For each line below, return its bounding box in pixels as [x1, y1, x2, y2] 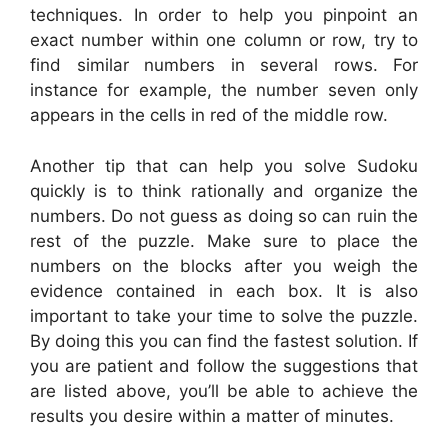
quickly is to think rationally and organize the [30, 180, 418, 201]
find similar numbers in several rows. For [30, 55, 418, 76]
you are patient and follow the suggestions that [30, 355, 418, 376]
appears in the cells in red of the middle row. [30, 105, 388, 126]
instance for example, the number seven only [30, 80, 418, 101]
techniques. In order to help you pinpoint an [30, 5, 418, 26]
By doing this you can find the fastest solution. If [30, 330, 418, 351]
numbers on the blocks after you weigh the [30, 255, 418, 276]
